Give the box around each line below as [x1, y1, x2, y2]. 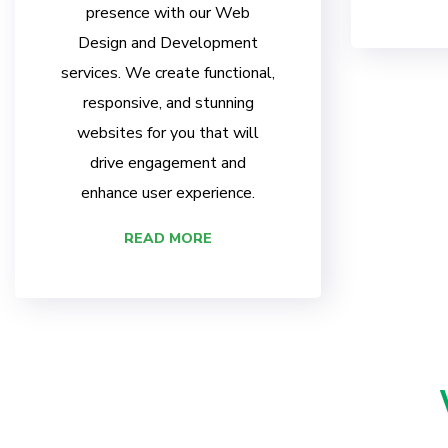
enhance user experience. [81, 182, 255, 205]
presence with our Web [86, 2, 250, 25]
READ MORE [124, 229, 212, 249]
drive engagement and [90, 152, 246, 175]
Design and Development [78, 32, 258, 55]
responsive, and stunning [82, 92, 254, 115]
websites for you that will [77, 122, 259, 145]
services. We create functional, [61, 62, 275, 85]
